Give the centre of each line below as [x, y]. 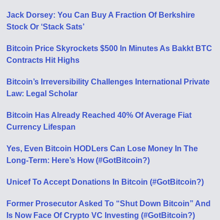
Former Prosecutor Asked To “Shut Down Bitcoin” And [109, 204]
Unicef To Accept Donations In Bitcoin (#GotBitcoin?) [105, 182]
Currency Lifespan [41, 127]
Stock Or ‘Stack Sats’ [46, 27]
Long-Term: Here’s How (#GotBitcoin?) [78, 161]
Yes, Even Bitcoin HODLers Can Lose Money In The [102, 149]
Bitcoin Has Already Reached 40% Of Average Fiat [99, 115]
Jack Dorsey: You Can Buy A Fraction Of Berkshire [101, 15]
